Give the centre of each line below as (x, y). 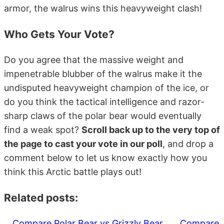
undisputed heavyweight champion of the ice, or (106, 87)
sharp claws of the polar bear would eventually (103, 115)
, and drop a (188, 143)
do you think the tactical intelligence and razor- (104, 101)
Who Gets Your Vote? (59, 34)
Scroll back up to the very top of (151, 129)
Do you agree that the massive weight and (94, 59)
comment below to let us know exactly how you (105, 157)
